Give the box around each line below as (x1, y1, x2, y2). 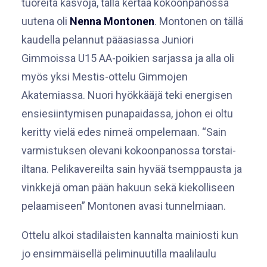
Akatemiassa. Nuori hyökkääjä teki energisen (21, 89, 232, 101)
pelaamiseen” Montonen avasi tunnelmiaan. (21, 200, 226, 212)
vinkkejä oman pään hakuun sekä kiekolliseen (21, 181, 235, 194)
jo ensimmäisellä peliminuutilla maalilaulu (21, 247, 216, 260)
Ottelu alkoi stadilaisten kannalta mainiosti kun (21, 229, 238, 241)
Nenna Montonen (70, 15, 154, 27)
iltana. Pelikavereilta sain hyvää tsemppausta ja (21, 163, 242, 175)
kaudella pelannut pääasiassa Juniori (21, 33, 194, 46)
